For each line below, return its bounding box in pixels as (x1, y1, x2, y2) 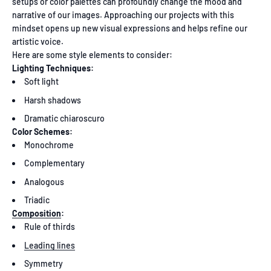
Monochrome (24, 140, 74, 151)
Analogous (24, 176, 64, 187)
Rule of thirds (24, 221, 75, 232)
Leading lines (24, 240, 75, 250)
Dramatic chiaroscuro (24, 113, 105, 124)
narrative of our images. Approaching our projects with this (12, 10, 234, 21)
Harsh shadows (24, 94, 81, 105)
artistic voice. (12, 36, 64, 47)
